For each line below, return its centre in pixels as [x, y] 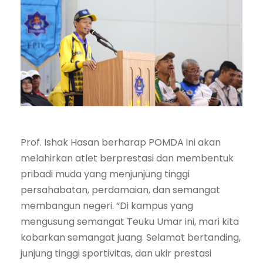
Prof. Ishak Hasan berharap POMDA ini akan [121, 143]
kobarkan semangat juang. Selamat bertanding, [131, 238]
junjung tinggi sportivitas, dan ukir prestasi [116, 254]
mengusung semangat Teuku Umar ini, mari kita [130, 222]
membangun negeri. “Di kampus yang [107, 206]
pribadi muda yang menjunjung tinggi [105, 174]
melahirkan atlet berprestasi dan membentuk [127, 159]
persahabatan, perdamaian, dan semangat [120, 190]
